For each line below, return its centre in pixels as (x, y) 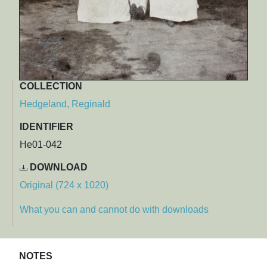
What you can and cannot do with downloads (114, 210)
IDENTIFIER (46, 127)
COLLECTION (51, 86)
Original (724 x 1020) (64, 185)
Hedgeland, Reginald (65, 104)
